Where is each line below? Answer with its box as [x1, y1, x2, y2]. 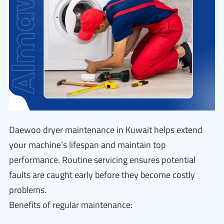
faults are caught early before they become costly [9, 166, 195, 183]
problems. [9, 181, 46, 198]
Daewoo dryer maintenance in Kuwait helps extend [9, 121, 202, 138]
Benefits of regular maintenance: [9, 196, 132, 213]
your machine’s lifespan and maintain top [9, 136, 166, 153]
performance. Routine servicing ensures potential [9, 151, 195, 168]
